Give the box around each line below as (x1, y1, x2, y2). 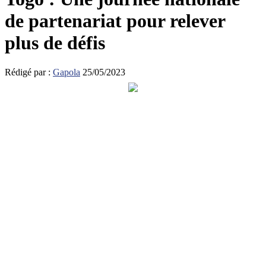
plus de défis (5, 32, 105, 54)
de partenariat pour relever (5, 10, 225, 32)
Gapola (53, 66, 80, 77)
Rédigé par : (5, 66, 53, 77)
